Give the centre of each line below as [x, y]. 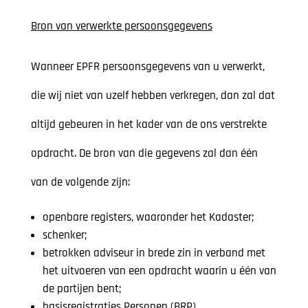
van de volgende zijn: [80, 183]
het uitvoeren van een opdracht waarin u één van [159, 271]
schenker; [64, 235]
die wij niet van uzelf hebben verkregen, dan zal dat [153, 96]
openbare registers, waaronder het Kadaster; [148, 218]
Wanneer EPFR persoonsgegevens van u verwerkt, [147, 67]
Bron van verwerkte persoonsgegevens [121, 26]
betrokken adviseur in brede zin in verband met [154, 253]
